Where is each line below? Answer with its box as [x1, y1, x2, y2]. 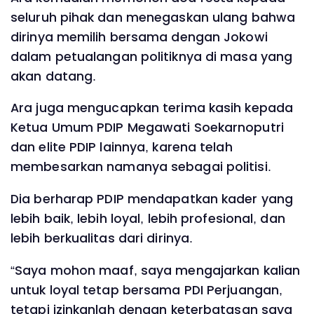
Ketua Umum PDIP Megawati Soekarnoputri [11, 119, 284, 137]
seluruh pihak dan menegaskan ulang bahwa [11, 8, 296, 26]
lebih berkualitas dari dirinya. [11, 229, 193, 247]
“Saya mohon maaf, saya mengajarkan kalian [11, 261, 301, 279]
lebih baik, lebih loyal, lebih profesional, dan [11, 210, 285, 227]
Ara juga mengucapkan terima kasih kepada [11, 100, 294, 117]
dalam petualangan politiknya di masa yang [11, 48, 293, 65]
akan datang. [11, 67, 97, 85]
